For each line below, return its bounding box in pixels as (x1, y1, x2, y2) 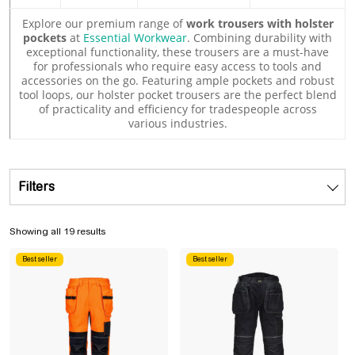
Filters (18, 179, 55, 194)
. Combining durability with (187, 30, 332, 45)
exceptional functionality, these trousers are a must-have (26, 44, 329, 59)
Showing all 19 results (10, 226, 105, 237)
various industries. (128, 116, 227, 131)
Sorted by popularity (105, 225, 193, 236)
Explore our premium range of (21, 16, 186, 31)
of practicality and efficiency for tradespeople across (38, 101, 317, 116)
